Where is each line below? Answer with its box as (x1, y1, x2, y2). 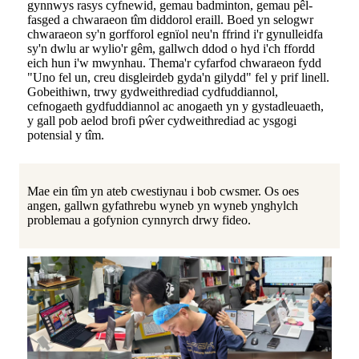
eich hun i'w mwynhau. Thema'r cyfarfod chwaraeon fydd (27, 55, 321, 70)
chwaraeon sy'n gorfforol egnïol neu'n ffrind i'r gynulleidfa (27, 26, 323, 41)
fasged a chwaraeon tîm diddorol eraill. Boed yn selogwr (27, 12, 313, 26)
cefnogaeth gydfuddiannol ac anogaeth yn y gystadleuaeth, (27, 99, 324, 113)
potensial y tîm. (27, 127, 104, 142)
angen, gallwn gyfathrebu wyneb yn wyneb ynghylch (27, 198, 298, 212)
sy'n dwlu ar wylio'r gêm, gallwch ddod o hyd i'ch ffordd (27, 41, 315, 55)
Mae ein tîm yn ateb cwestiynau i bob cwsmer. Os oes (27, 184, 299, 198)
